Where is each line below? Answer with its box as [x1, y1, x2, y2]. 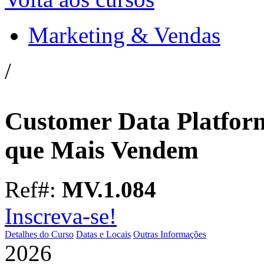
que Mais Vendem [5, 136, 199, 164]
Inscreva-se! [5, 203, 117, 229]
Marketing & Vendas [28, 22, 220, 48]
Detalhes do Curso [5, 229, 74, 239]
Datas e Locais [76, 229, 131, 239]
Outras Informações [133, 229, 206, 239]
